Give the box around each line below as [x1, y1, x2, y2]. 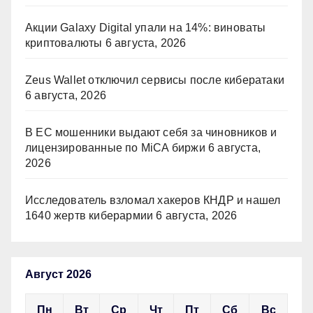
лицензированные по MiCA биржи [25, 142, 205, 154]
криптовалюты [25, 37, 103, 50]
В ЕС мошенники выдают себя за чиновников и [25, 126, 277, 139]
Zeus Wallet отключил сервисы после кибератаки [25, 74, 284, 87]
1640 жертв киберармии [25, 210, 154, 222]
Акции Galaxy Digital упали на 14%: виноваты [25, 22, 266, 34]
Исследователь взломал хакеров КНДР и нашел [25, 194, 281, 207]
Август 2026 [25, 268, 92, 281]
